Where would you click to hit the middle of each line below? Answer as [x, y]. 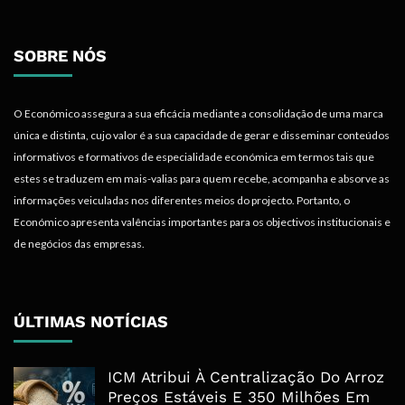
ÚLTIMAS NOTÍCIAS [91, 322]
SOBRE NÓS [60, 56]
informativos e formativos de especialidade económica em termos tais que [194, 157]
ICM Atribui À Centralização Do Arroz [246, 377]
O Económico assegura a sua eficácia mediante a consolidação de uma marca [198, 114]
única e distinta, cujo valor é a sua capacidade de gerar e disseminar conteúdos [202, 136]
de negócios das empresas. [79, 244]
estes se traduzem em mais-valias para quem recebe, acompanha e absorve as [202, 179]
